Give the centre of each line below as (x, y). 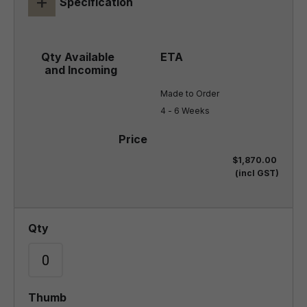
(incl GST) (257, 173)
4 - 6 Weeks (185, 111)
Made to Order (190, 94)
